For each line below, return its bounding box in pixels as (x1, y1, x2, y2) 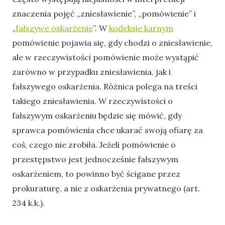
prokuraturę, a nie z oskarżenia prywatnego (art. (12, 183, 200, 194)
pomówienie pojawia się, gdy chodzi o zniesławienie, (12, 38, 212, 48)
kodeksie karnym (109, 23, 173, 34)
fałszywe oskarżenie (16, 23, 93, 34)
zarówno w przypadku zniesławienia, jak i (12, 67, 171, 77)
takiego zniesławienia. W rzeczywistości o (12, 96, 173, 106)
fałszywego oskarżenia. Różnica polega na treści (12, 81, 197, 92)
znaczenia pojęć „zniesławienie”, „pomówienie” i (12, 9, 196, 19)
